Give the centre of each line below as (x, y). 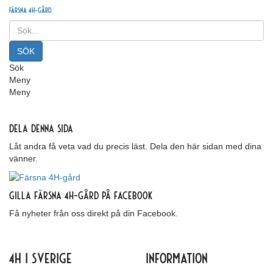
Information (177, 258)
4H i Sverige (41, 258)
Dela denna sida (41, 128)
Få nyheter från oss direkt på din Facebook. (94, 214)
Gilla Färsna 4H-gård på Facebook (81, 195)
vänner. (23, 158)
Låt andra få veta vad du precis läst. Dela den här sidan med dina (135, 146)
